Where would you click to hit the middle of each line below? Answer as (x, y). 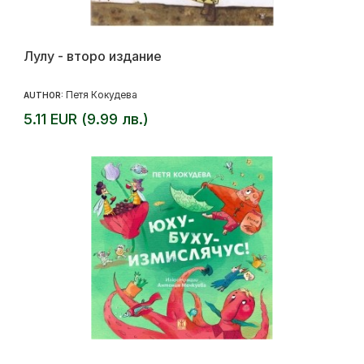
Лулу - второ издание (93, 56)
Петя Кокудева (102, 95)
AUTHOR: (45, 95)
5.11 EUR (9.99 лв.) (86, 119)
